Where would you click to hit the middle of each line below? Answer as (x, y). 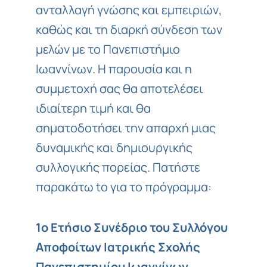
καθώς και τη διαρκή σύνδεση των (129, 29)
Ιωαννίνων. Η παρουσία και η (114, 69)
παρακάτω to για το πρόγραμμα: (124, 187)
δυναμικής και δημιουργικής (114, 147)
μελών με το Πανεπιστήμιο (108, 49)
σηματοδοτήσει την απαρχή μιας (126, 128)
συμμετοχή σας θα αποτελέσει (119, 88)
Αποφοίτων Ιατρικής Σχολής (118, 247)
